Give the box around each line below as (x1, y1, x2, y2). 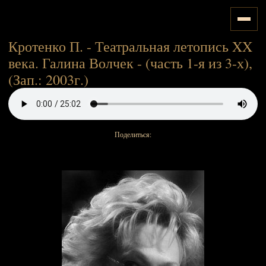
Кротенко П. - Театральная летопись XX (8, 37, 252, 56)
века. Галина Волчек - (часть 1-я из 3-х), (8, 53, 252, 72)
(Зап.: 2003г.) (8, 70, 88, 89)
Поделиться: (115, 129, 151, 139)
